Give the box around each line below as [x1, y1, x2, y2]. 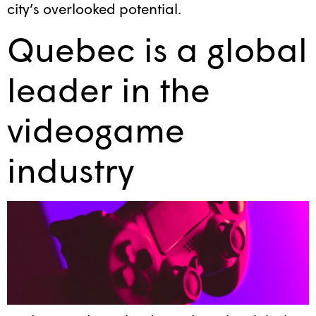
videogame [7, 108, 185, 150]
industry [7, 148, 134, 190]
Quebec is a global [7, 28, 308, 69]
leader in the [7, 68, 210, 109]
